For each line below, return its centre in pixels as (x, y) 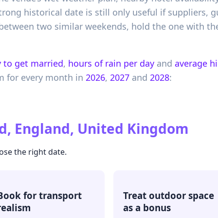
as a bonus (147, 208)
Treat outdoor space (169, 196)
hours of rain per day (111, 64)
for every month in (44, 78)
